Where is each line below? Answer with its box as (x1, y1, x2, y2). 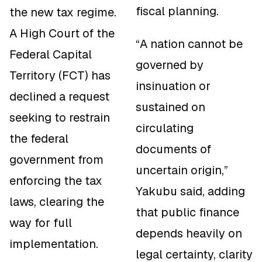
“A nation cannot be (136, 36, 243, 52)
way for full (9, 215, 72, 230)
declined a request (9, 88, 109, 104)
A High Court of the (9, 25, 115, 41)
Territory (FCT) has (9, 67, 111, 83)
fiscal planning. (136, 4, 219, 19)
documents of (136, 142, 211, 157)
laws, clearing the (9, 194, 104, 209)
